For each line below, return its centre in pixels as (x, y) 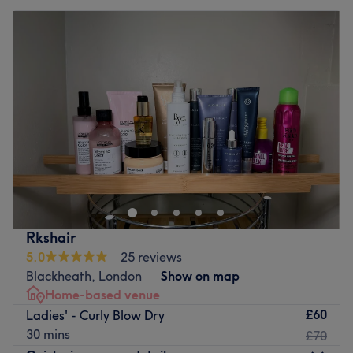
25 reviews (151, 256)
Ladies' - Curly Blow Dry (95, 316)
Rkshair (51, 237)
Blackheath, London (84, 275)
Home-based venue (102, 294)
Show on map (200, 275)
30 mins (48, 334)
